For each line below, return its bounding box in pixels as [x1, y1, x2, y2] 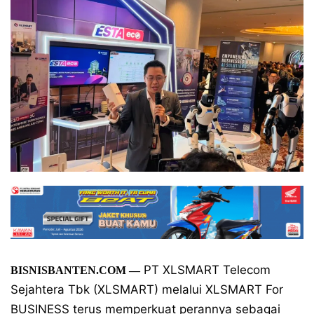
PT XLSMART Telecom [140, 263, 271, 277]
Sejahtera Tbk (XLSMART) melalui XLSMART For [11, 282, 283, 296]
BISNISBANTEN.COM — [11, 264, 140, 276]
